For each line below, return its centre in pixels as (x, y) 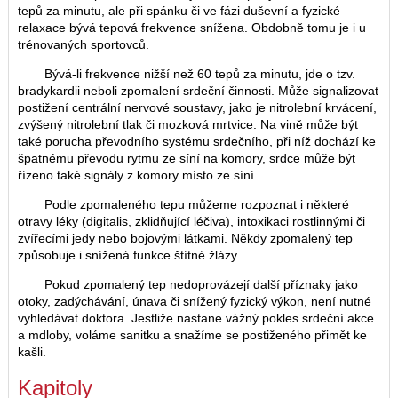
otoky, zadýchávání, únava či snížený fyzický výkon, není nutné (195, 301)
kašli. (32, 351)
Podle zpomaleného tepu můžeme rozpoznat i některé (197, 204)
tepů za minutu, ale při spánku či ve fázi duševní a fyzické (179, 10)
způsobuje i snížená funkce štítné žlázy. (129, 255)
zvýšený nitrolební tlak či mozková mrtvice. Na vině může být (188, 124)
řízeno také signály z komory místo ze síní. (138, 175)
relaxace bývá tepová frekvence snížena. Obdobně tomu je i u (192, 27)
